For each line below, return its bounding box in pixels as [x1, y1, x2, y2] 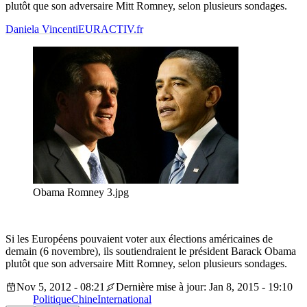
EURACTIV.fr [78, 23, 143, 36]
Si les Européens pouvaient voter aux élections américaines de [5, 233, 273, 245]
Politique [33, 293, 71, 306]
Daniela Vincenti [5, 23, 78, 36]
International [97, 293, 151, 306]
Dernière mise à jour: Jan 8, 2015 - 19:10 [116, 281, 293, 293]
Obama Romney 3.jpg [33, 186, 129, 199]
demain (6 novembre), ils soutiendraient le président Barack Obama [5, 245, 296, 258]
